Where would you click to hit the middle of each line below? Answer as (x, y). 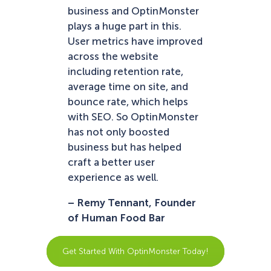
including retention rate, (126, 72)
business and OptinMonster (133, 11)
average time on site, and (128, 87)
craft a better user (111, 162)
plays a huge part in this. (125, 26)
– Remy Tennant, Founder (132, 203)
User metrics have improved (135, 41)
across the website (113, 57)
